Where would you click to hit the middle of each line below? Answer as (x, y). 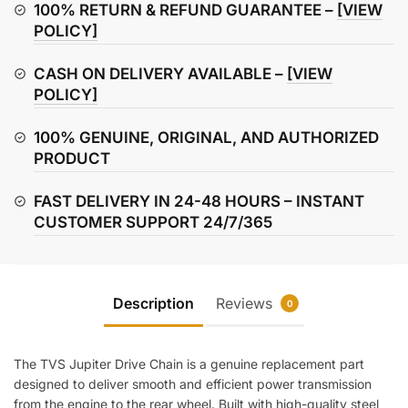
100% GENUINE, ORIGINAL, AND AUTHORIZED (206, 137)
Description (153, 304)
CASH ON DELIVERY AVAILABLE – (160, 73)
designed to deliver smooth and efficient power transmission (193, 384)
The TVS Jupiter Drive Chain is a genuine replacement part (189, 364)
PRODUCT (72, 158)
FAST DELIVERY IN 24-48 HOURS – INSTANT (199, 201)
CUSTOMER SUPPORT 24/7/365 (153, 222)
